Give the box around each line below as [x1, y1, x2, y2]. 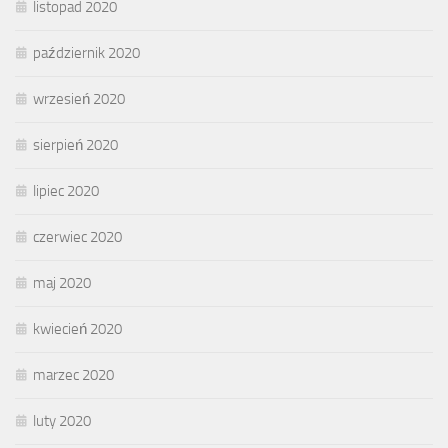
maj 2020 [33, 273, 91, 292]
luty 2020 [33, 411, 91, 430]
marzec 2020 [33, 365, 114, 384]
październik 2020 [33, 43, 140, 62]
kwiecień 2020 [33, 319, 122, 338]
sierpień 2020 [33, 135, 118, 154]
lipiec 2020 [33, 181, 99, 200]
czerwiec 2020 [33, 227, 122, 246]
